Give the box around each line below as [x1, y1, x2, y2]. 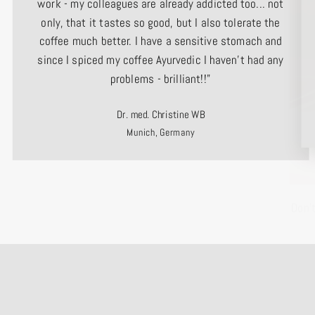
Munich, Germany [126, 125, 195, 139]
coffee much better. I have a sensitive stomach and [39, 33, 283, 49]
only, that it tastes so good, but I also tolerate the [41, 14, 281, 30]
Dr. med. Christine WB [116, 107, 205, 122]
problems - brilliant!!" [110, 70, 211, 86]
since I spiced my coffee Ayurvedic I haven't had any [37, 51, 284, 67]
